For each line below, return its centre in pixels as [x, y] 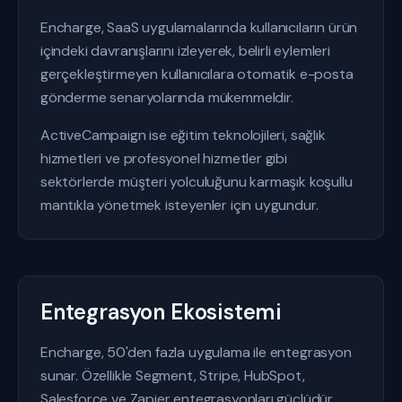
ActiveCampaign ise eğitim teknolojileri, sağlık [183, 135]
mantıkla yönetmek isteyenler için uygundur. [179, 205]
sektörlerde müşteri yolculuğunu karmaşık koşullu [197, 182]
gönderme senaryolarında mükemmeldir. [167, 97]
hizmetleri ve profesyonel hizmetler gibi [164, 158]
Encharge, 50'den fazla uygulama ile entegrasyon [196, 352]
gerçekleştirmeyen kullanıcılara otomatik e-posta [197, 74]
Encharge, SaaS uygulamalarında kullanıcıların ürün [199, 27]
